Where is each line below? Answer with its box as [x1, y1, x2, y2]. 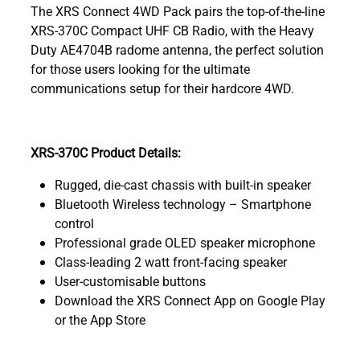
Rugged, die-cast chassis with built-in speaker [55, 175, 311, 193]
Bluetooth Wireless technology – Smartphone [55, 194, 311, 212]
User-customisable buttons [55, 272, 206, 289]
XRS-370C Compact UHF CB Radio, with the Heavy [31, 21, 314, 39]
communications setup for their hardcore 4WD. [31, 79, 294, 96]
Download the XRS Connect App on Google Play [55, 291, 325, 309]
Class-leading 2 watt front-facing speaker [55, 252, 287, 270]
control [55, 214, 94, 231]
